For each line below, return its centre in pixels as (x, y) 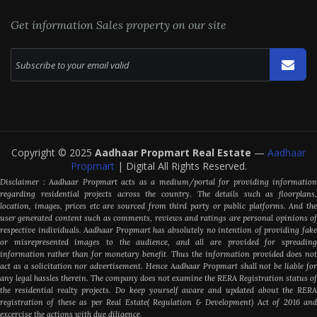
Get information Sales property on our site (119, 25)
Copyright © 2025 (53, 152)
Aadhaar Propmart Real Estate (174, 152)
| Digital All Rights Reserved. (182, 166)
